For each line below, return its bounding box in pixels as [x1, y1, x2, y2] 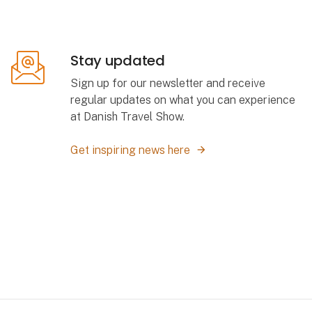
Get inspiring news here [70, 143, 191, 157]
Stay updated [70, 50, 165, 70]
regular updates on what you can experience [70, 93, 296, 107]
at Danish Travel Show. [70, 110, 185, 124]
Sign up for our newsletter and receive [70, 77, 266, 91]
